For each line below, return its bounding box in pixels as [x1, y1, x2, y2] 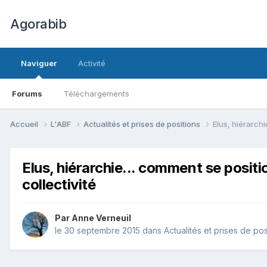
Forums [12, 89, 42, 98]
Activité [78, 58, 105, 68]
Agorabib [10, 16, 66, 32]
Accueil [10, 119, 40, 129]
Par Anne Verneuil [55, 213, 131, 223]
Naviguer [21, 58, 57, 68]
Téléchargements [64, 89, 129, 98]
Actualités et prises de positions [83, 119, 202, 129]
